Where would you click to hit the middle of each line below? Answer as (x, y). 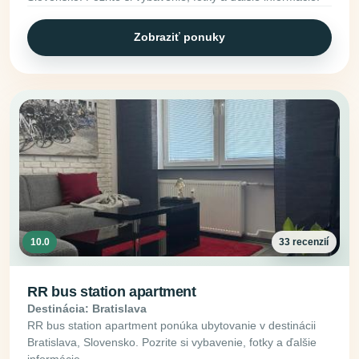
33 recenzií (304, 242)
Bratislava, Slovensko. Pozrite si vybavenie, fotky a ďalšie (172, 343)
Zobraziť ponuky (179, 37)
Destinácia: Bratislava (87, 309)
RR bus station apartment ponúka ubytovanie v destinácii (172, 326)
